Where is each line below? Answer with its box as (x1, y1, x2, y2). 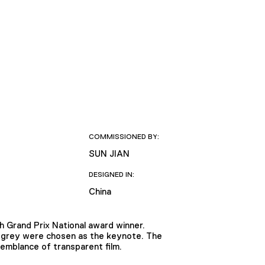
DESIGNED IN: (88, 170, 134, 179)
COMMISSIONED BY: (88, 132, 159, 141)
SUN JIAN (88, 148, 130, 159)
